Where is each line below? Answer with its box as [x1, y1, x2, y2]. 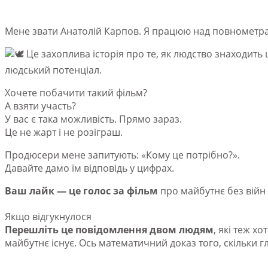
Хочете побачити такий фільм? [5, 86, 147, 99]
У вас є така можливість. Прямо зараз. [5, 112, 182, 126]
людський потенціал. [5, 63, 102, 77]
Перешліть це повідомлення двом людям [5, 223, 214, 236]
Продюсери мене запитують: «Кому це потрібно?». [5, 148, 240, 162]
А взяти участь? [5, 99, 76, 112]
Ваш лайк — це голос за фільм [5, 184, 158, 197]
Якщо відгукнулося [5, 209, 92, 223]
